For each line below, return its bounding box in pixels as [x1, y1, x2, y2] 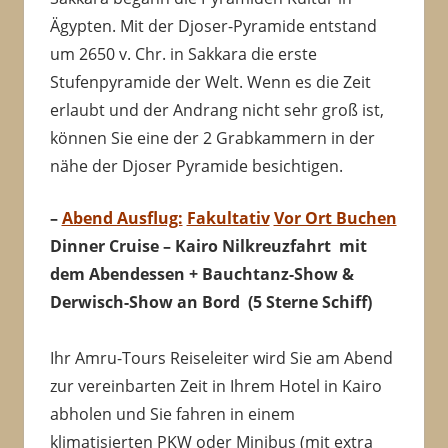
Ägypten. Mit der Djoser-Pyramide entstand [49, 15, 377, 38]
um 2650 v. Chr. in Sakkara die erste [49, 43, 317, 66]
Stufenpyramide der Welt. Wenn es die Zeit [49, 71, 371, 94]
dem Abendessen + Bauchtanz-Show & [49, 263, 354, 286]
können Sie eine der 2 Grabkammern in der [49, 127, 375, 150]
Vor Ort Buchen [273, 207, 397, 230]
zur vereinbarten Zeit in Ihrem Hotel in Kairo [49, 375, 382, 398]
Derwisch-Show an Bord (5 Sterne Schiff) [49, 291, 372, 314]
